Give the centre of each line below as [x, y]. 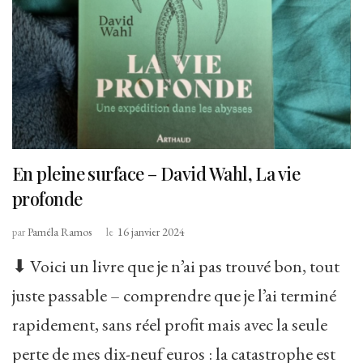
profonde [47, 198]
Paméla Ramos [60, 231]
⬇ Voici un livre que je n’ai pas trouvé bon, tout [176, 266]
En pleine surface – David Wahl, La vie [156, 173]
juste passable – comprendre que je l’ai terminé [174, 295]
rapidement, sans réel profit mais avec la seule [170, 324]
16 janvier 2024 [151, 231]
